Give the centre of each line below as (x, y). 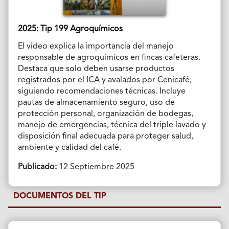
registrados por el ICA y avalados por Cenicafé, (105, 80)
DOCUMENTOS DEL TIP (60, 196)
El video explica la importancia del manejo (96, 46)
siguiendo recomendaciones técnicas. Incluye (101, 91)
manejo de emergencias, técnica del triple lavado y (112, 125)
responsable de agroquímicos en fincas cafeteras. (109, 58)
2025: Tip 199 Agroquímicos (70, 29)
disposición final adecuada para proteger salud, (105, 136)
